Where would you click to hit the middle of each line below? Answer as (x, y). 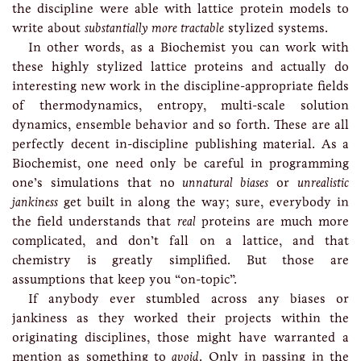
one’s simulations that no (98, 183)
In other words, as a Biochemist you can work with (189, 47)
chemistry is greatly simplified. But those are (180, 260)
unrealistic (324, 183)
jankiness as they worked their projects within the (180, 318)
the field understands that (95, 221)
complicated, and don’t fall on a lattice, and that (180, 241)
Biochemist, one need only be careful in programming (180, 163)
